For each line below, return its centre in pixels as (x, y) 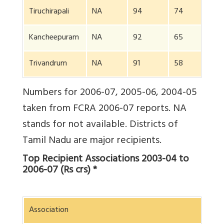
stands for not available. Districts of (100, 125)
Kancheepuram (54, 38)
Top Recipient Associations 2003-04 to (106, 160)
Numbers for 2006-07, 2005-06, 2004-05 (110, 93)
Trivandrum (48, 64)
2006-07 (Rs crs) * (60, 171)
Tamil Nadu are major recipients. (92, 141)
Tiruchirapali (49, 12)
